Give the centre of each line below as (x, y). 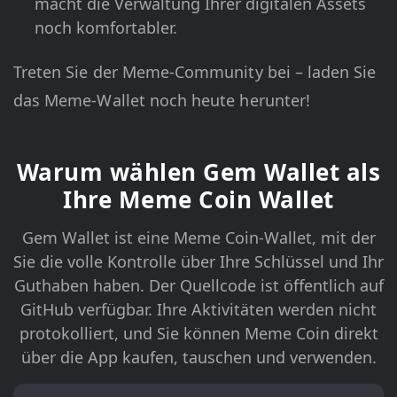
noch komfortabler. (106, 28)
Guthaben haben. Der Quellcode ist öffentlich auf (198, 286)
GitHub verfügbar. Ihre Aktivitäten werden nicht (198, 310)
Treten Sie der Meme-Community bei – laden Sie (195, 72)
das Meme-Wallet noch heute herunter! (162, 101)
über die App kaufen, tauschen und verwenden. (198, 358)
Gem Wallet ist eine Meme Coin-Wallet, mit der (198, 238)
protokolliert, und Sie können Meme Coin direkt (198, 334)
